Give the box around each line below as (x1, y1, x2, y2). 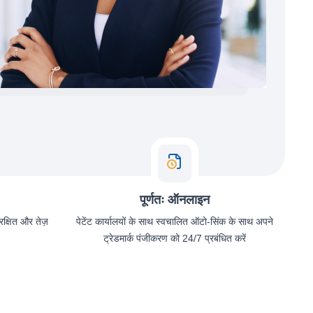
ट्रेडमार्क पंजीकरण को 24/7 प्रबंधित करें (103, 233, 246, 244)
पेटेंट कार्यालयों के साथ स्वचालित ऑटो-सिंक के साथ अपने (76, 216, 273, 227)
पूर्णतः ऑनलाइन (140, 193, 210, 207)
